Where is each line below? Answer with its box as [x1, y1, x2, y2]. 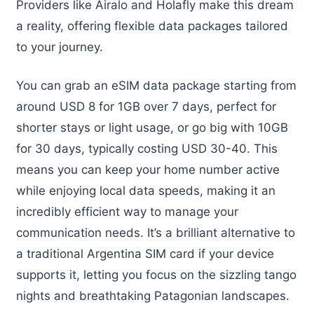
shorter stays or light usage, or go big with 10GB [16, 121, 288, 135]
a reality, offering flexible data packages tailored [16, 18, 288, 33]
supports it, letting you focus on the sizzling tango [16, 268, 296, 282]
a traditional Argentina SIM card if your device [16, 247, 274, 261]
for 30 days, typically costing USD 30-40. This [16, 142, 278, 156]
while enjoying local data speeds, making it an [16, 184, 275, 198]
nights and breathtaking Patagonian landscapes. [16, 289, 289, 303]
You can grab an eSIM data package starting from [16, 78, 296, 93]
